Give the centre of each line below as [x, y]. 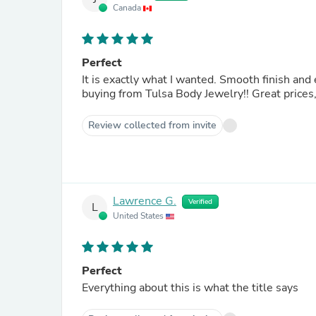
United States [139, 216]
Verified [200, 202]
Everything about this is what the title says [190, 288]
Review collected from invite [152, 125]
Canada [128, 8]
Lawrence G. [145, 201]
